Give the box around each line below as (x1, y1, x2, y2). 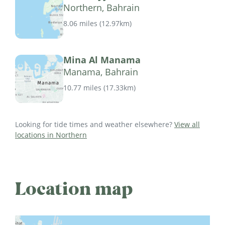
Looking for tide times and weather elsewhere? (15, 120, 174, 130)
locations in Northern (15, 130, 87, 140)
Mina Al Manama (63, 54, 141, 66)
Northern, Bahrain (63, 2, 140, 14)
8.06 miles (63, 18, 97, 28)
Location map (15, 177, 133, 201)
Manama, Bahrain (63, 66, 138, 78)
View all (174, 120, 200, 130)
